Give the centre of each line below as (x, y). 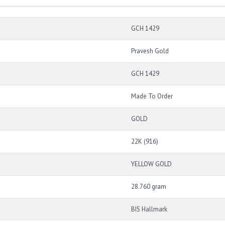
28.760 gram (149, 186)
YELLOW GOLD (151, 164)
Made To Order (152, 96)
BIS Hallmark (149, 209)
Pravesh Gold (150, 51)
